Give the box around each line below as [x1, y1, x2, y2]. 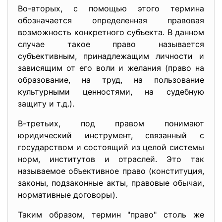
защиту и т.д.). [18, 99, 74, 109]
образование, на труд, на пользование [18, 75, 204, 85]
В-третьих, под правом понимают [18, 118, 204, 128]
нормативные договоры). [18, 190, 117, 200]
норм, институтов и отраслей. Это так [18, 154, 204, 164]
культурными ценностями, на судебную [18, 87, 204, 97]
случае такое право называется [18, 39, 204, 49]
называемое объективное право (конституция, [18, 166, 204, 176]
